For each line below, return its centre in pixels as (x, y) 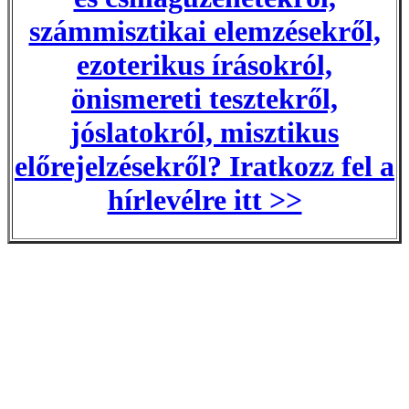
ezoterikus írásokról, (204, 65)
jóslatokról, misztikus (204, 133)
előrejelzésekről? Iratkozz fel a (204, 167)
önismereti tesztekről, (204, 99)
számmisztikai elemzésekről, (204, 31)
